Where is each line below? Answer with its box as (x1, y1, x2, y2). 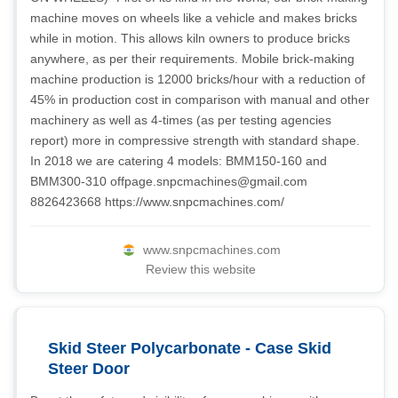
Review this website (145, 262, 256, 276)
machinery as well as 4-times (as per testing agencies (30, 113, 331, 127)
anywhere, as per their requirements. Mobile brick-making (30, 52, 354, 66)
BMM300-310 (30, 174, 110, 188)
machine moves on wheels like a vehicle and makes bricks (30, 11, 357, 25)
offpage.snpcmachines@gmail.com (110, 174, 307, 188)
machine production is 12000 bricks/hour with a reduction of (30, 72, 365, 86)
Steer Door (48, 360, 130, 378)
